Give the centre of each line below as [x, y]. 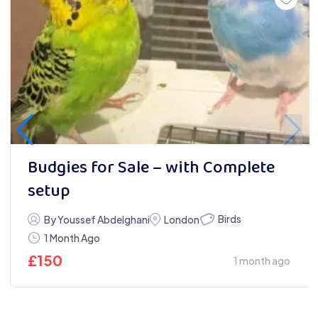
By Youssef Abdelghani [96, 219]
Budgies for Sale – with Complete [151, 168]
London [182, 219]
